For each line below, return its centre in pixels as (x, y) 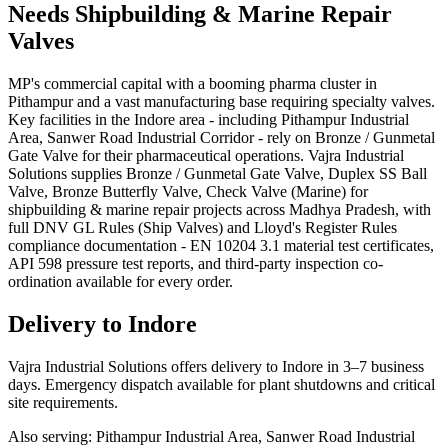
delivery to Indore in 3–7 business (317, 366)
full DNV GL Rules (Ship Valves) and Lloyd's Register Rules (202, 228)
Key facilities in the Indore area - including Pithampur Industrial (208, 120)
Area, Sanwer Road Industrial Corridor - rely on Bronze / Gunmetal (221, 138)
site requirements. (63, 402)
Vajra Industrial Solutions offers (109, 366)
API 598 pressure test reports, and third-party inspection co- (195, 264)
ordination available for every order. (120, 282)
